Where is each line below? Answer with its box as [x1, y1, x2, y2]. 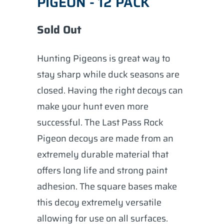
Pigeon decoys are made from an [37, 131, 173, 145]
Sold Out [37, 21, 81, 38]
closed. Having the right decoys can [37, 83, 183, 97]
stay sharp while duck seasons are [37, 67, 179, 81]
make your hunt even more [37, 99, 148, 113]
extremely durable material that [37, 147, 168, 161]
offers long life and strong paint [37, 163, 167, 177]
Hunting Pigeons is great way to [37, 51, 170, 65]
